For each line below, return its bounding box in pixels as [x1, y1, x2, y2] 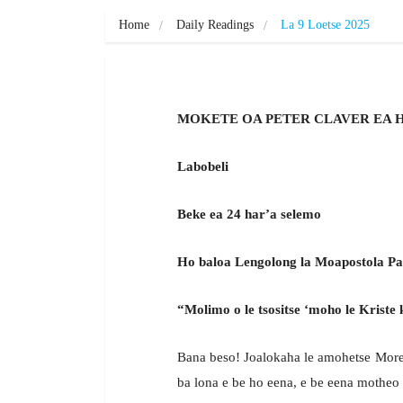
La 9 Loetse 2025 [281, 18, 370, 32]
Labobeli [177, 159, 228, 175]
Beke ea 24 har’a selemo [177, 207, 321, 222]
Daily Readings [176, 18, 254, 32]
